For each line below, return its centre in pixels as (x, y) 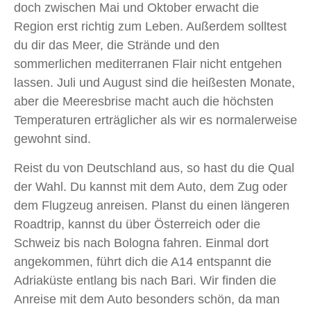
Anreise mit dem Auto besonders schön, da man (147, 300)
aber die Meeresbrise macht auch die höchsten (144, 102)
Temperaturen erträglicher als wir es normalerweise (155, 120)
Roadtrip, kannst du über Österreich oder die (137, 225)
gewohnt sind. (52, 139)
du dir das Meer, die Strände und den (117, 45)
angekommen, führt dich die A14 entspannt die (143, 262)
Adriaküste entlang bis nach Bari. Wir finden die (145, 281)
